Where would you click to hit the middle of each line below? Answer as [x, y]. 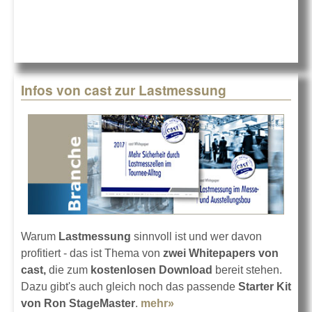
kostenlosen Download [151, 270]
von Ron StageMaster [78, 303]
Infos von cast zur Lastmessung [124, 90]
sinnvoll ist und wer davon [196, 236]
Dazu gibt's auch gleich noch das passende [130, 286]
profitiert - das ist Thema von [91, 253]
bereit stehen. [247, 270]
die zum [68, 270]
